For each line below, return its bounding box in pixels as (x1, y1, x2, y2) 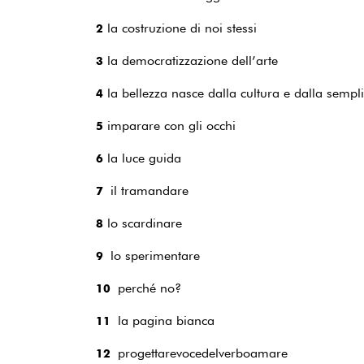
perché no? (118, 280, 181, 296)
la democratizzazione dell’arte (103, 53, 278, 68)
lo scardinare (103, 215, 182, 231)
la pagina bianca (118, 313, 214, 328)
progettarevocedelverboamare (118, 345, 288, 361)
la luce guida (103, 150, 181, 166)
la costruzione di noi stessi (103, 20, 257, 36)
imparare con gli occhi (103, 118, 236, 133)
